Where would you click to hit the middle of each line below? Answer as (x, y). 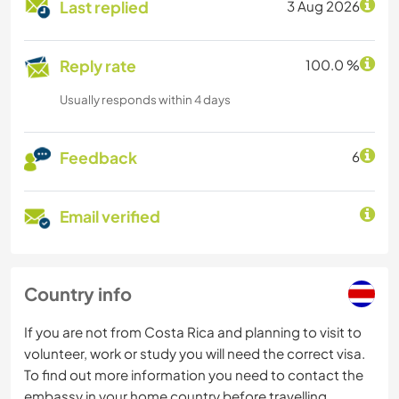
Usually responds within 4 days (145, 100)
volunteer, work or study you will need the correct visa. (195, 354)
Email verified (110, 217)
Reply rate (98, 66)
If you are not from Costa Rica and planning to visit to (193, 332)
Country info (78, 294)
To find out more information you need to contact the (194, 375)
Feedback (98, 158)
